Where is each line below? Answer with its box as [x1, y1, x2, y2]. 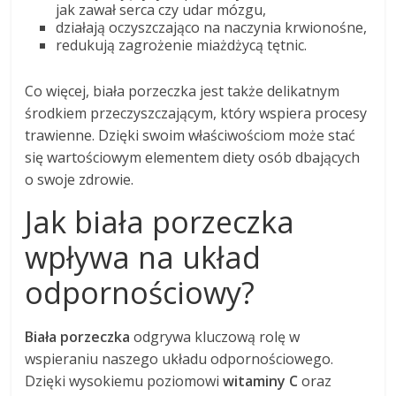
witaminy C [223, 371, 299, 392]
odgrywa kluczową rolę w [130, 327, 301, 347]
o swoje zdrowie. [25, 170, 134, 190]
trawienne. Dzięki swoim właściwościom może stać [25, 126, 356, 146]
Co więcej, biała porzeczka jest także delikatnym [25, 81, 340, 102]
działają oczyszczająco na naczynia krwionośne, [56, 18, 368, 38]
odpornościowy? [25, 272, 255, 314]
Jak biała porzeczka [25, 202, 295, 243]
